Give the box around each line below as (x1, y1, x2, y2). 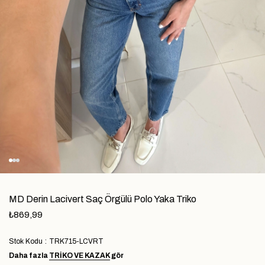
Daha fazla (9, 251, 49, 260)
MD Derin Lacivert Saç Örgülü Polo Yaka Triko (9, 193, 196, 204)
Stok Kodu (9, 237, 43, 245)
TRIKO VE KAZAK (49, 251, 110, 260)
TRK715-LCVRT (49, 237, 104, 245)
